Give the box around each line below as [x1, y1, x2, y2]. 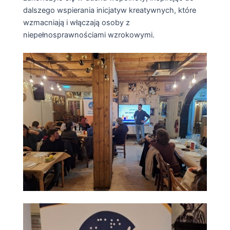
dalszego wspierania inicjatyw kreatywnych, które [23, 6, 196, 15]
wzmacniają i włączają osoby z [23, 18, 130, 28]
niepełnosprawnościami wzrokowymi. [23, 30, 155, 40]
